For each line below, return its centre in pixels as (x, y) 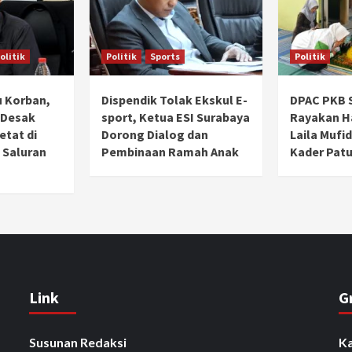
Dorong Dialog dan (155, 134)
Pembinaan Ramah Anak (170, 151)
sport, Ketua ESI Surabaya (176, 117)
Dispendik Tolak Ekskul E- (174, 99)
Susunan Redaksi (78, 342)
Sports (165, 56)
